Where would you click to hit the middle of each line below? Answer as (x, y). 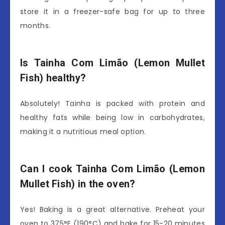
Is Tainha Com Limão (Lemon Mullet (113, 63)
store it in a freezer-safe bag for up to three (113, 11)
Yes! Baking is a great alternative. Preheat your (113, 210)
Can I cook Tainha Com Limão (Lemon (113, 168)
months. (35, 25)
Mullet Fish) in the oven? (78, 184)
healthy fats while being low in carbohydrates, (113, 118)
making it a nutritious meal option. (83, 132)
